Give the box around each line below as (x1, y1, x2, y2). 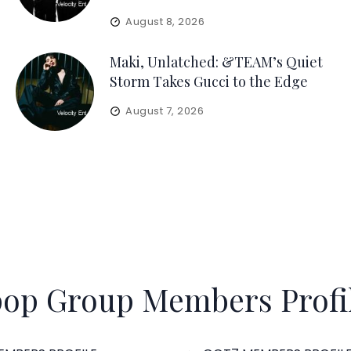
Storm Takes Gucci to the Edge (109, 72, 308, 91)
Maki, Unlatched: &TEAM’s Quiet (109, 52, 323, 71)
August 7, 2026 (125, 103, 204, 118)
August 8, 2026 (125, 14, 205, 29)
